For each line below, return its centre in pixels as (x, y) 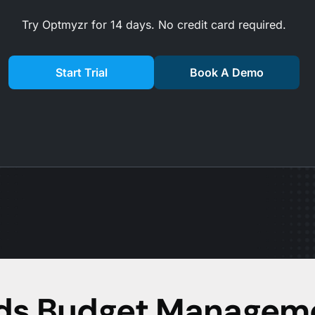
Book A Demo (227, 72)
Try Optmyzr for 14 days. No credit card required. (154, 25)
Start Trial (81, 72)
